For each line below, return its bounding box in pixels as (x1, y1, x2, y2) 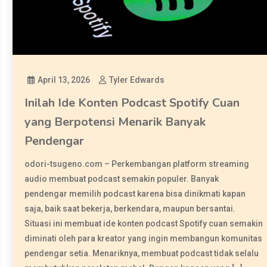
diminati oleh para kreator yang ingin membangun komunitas (24, 233, 263, 243)
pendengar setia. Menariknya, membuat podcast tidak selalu (24, 248, 259, 258)
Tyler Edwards (109, 74, 165, 85)
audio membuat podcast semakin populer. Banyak (24, 173, 219, 184)
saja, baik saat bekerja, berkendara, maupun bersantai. (24, 203, 236, 213)
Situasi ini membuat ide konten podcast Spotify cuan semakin (24, 218, 263, 228)
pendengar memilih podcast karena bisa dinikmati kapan (24, 188, 246, 198)
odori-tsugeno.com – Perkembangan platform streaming (24, 159, 250, 169)
